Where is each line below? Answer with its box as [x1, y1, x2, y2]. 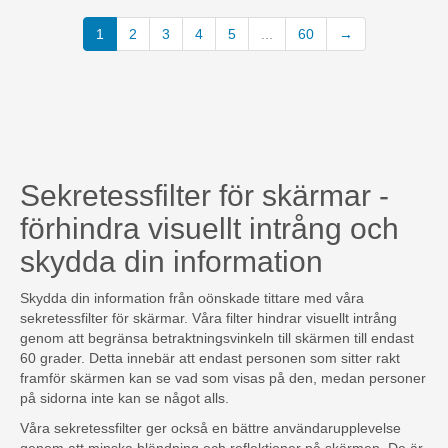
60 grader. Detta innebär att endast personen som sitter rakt [20, 350, 400, 367]
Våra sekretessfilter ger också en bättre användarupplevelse [20, 420, 401, 437]
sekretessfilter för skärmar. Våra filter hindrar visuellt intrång [20, 310, 397, 327]
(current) [102, 25, 158, 42]
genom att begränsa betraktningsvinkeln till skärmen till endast [20, 330, 414, 347]
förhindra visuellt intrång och [20, 212, 399, 246]
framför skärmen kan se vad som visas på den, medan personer [20, 370, 426, 387]
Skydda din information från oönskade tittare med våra [20, 290, 364, 307]
